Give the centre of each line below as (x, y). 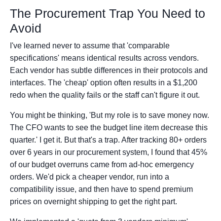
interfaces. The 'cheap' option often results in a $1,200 (104, 83)
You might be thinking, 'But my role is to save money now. (110, 115)
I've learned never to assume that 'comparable (90, 46)
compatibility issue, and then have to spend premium (101, 189)
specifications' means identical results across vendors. (104, 58)
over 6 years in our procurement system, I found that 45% (109, 152)
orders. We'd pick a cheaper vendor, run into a (90, 177)
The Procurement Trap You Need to (108, 14)
